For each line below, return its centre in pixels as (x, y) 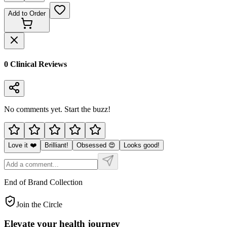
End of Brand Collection (43, 182)
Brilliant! (56, 145)
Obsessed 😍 (96, 145)
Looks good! (142, 145)
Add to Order (27, 14)
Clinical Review (36, 64)
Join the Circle (39, 204)
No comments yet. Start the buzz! (57, 109)
